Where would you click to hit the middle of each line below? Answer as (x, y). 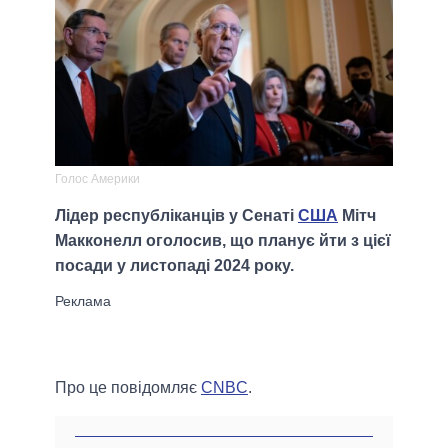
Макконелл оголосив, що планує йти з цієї (223, 241)
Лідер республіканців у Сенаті (176, 216)
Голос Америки (97, 179)
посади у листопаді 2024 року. (174, 266)
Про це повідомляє (128, 388)
